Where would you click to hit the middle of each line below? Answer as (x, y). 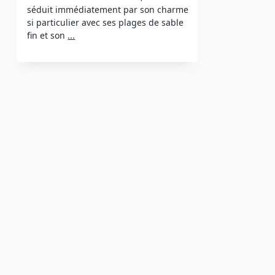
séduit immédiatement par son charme (108, 10)
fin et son (46, 35)
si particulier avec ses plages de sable (106, 22)
